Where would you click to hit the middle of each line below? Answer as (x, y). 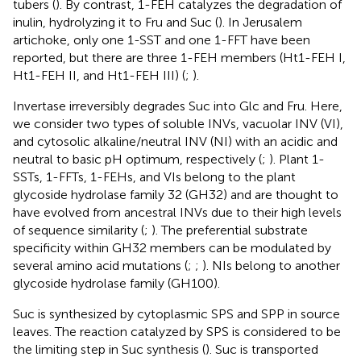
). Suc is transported (262, 349)
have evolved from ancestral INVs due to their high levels (177, 212)
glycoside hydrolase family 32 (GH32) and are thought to (176, 194)
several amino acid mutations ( (100, 265)
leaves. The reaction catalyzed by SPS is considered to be (177, 331)
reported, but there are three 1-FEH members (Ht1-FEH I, (179, 57)
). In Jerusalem (260, 22)
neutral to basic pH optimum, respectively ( (137, 159)
